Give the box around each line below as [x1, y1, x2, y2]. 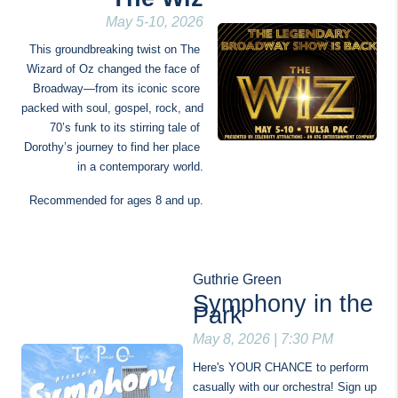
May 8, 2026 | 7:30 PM [193, 331, 333, 346]
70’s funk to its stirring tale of [50, 121, 200, 134]
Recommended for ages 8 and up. [29, 194, 203, 207]
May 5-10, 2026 [106, 14, 203, 29]
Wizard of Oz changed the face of [27, 62, 200, 76]
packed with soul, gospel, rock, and [21, 101, 203, 115]
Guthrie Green [193, 272, 282, 287]
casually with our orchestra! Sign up [193, 380, 377, 394]
